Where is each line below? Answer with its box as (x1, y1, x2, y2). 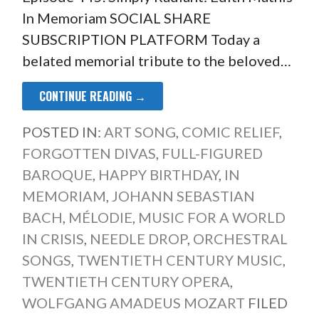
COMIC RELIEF (181, 122, 279, 140)
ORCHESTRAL (192, 229, 288, 247)
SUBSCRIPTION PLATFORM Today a (21, 30, 260, 48)
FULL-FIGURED (161, 144, 263, 162)
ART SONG (103, 122, 176, 140)
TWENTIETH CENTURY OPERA (21, 272, 230, 290)
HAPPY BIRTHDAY (98, 165, 219, 183)
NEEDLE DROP (89, 229, 187, 247)
